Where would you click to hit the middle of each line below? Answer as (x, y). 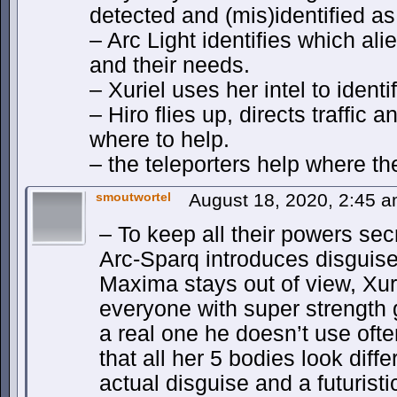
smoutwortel (133, 197)
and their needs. (170, 65)
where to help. (160, 140)
